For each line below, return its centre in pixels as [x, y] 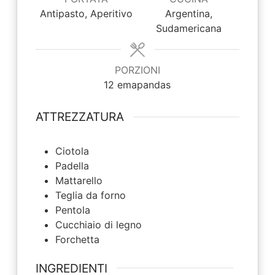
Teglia [70, 195]
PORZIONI [137, 70]
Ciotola [72, 151]
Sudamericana [188, 28]
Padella [72, 165]
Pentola [72, 210]
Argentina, [188, 14]
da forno [106, 195]
